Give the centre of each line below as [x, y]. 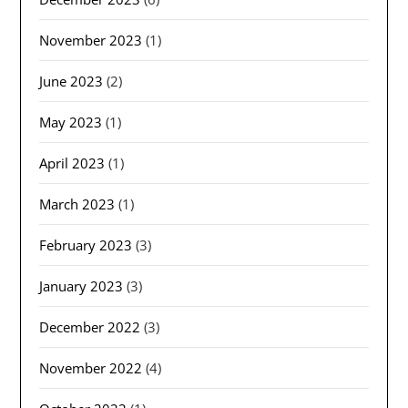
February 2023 [86, 245]
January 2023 [82, 286]
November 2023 [91, 41]
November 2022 [91, 368]
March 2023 [77, 204]
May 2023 [71, 122]
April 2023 [72, 163]
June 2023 [71, 82]
